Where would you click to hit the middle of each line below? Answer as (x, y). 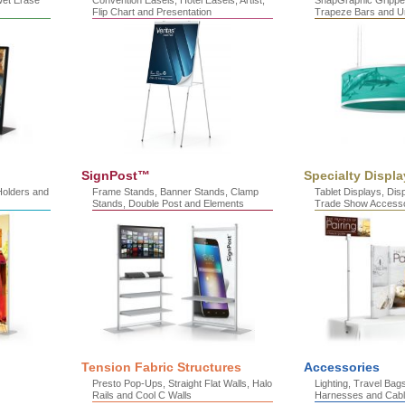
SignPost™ (116, 175)
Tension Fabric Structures (161, 367)
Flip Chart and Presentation (152, 12)
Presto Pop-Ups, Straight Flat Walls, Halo (182, 383)
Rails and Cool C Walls (142, 395)
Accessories (342, 367)
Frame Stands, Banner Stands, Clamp (175, 192)
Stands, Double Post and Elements (168, 203)
